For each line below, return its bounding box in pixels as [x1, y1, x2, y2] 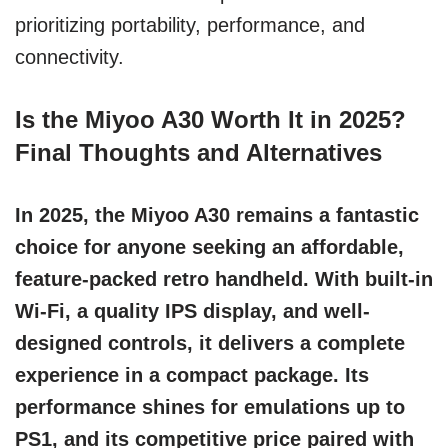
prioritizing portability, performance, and [15, 14, 365, 37]
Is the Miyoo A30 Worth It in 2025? [15, 106, 406, 134]
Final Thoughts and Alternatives [15, 139, 382, 167]
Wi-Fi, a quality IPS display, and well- [15, 300, 370, 323]
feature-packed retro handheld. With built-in [15, 268, 433, 291]
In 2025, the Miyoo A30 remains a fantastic [15, 204, 419, 227]
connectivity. [15, 46, 124, 69]
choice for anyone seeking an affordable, [15, 236, 404, 259]
